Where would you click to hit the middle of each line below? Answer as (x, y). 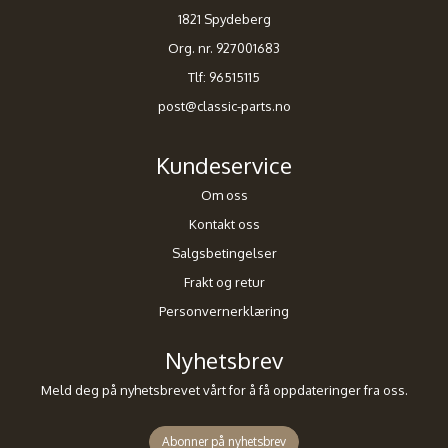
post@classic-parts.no (224, 106)
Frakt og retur (224, 282)
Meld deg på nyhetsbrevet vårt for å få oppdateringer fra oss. (224, 390)
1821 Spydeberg (224, 19)
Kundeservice (224, 165)
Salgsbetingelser (224, 253)
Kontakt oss (224, 224)
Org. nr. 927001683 (224, 48)
